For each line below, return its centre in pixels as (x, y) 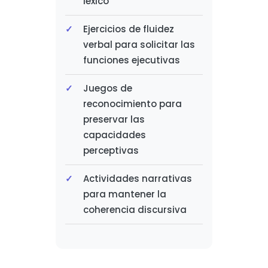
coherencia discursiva (135, 210)
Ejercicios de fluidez (128, 29)
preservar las (114, 119)
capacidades (114, 135)
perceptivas (111, 150)
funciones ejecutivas (131, 60)
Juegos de (107, 88)
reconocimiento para (132, 104)
